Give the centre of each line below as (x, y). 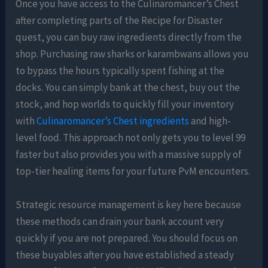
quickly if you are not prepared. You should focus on (127, 238)
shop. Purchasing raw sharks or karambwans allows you (133, 54)
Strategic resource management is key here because (129, 204)
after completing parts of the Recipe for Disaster (119, 21)
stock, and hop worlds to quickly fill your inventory (125, 104)
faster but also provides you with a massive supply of (129, 155)
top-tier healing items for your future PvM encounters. (133, 171)
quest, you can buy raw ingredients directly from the (129, 37)
